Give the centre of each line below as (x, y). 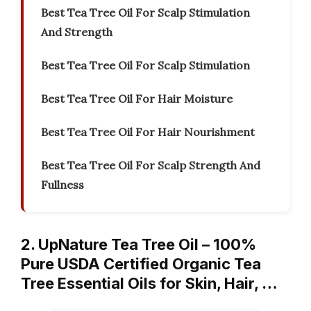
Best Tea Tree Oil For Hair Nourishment (148, 132)
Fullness (62, 185)
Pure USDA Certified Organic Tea (141, 264)
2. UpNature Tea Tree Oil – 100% (138, 245)
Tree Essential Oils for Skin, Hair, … (149, 284)
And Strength (77, 32)
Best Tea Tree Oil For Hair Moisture (137, 99)
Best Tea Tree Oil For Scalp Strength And (151, 166)
